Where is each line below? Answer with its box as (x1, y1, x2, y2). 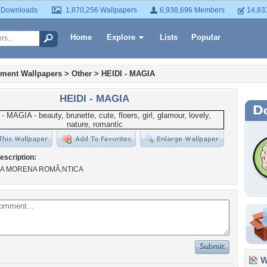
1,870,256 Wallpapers (66, 6, 137, 14)
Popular (191, 33, 221, 42)
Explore (107, 33, 135, 42)
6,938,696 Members (160, 6, 225, 14)
